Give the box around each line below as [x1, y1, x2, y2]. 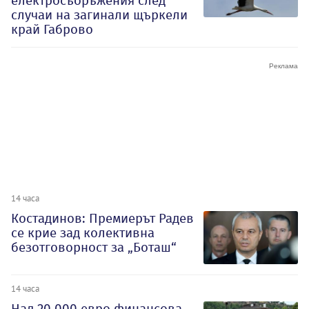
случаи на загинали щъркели [11, 6, 188, 23]
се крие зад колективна [11, 224, 154, 241]
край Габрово [11, 21, 93, 37]
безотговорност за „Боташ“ [11, 239, 177, 255]
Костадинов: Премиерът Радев [11, 210, 194, 226]
